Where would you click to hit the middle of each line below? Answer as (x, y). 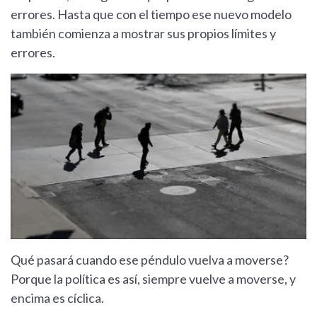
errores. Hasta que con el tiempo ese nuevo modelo (151, 14)
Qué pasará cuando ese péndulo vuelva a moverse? (150, 260)
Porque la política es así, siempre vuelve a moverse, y (153, 279)
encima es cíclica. (57, 298)
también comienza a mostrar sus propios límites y (143, 33)
